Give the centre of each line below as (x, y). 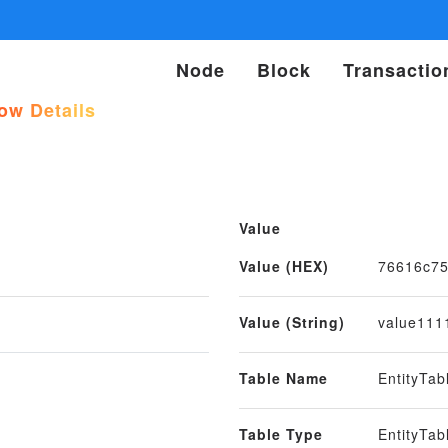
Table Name (283, 377)
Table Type (281, 433)
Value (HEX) (284, 265)
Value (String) (292, 321)
